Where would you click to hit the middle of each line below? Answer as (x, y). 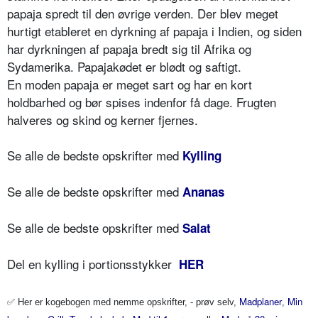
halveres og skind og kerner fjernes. (103, 120)
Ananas (203, 192)
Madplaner (261, 302)
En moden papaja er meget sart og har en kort (130, 84)
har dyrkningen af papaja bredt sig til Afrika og (129, 49)
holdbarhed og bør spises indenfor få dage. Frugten (142, 102)
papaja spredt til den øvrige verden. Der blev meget (143, 13)
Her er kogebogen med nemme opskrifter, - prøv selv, (127, 302)
